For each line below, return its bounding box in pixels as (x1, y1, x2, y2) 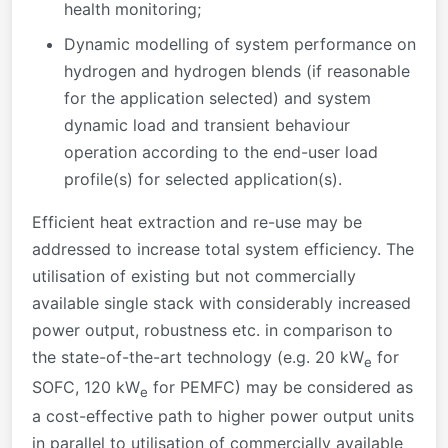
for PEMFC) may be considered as (148, 376, 413, 397)
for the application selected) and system (64, 88, 371, 109)
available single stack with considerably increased (32, 293, 411, 314)
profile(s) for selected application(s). (64, 169, 342, 190)
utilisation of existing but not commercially (32, 266, 356, 287)
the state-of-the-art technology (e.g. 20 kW (32, 347, 364, 368)
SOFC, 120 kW (32, 376, 140, 397)
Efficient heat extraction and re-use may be (32, 212, 362, 233)
